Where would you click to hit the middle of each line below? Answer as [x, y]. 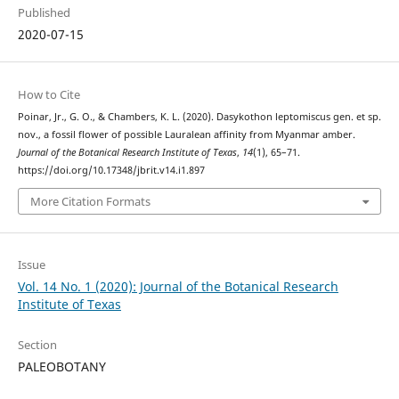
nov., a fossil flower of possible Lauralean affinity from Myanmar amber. [186, 134]
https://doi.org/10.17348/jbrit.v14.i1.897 [111, 170]
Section [37, 345]
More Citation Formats [90, 201]
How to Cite [49, 94]
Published [44, 13]
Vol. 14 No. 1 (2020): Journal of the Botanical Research [178, 287]
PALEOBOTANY [61, 367]
